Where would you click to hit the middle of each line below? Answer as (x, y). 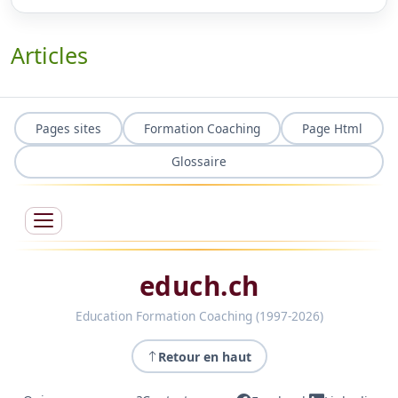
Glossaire (199, 162)
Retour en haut (205, 356)
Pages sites (68, 128)
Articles (49, 55)
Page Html (333, 128)
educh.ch (199, 285)
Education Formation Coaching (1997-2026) (199, 315)
